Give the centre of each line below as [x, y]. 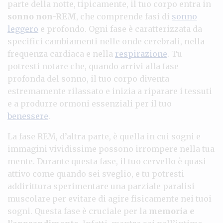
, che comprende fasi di [124, 16]
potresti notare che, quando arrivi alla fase [93, 66]
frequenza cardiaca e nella [61, 54]
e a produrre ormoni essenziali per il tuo [90, 103]
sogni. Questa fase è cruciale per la [78, 211]
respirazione [141, 54]
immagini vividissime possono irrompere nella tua [111, 149]
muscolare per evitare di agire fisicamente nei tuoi [110, 198]
